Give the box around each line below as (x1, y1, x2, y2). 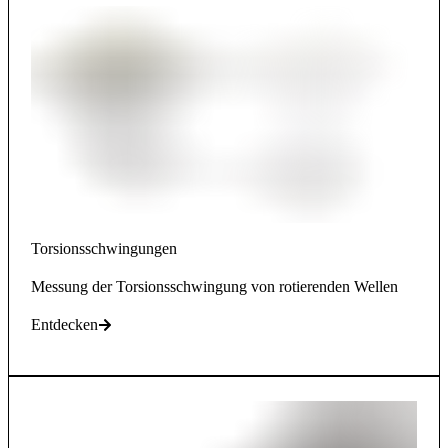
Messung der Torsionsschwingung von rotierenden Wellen (31, 277, 398, 295)
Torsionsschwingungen (31, 239, 177, 257)
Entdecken (31, 315, 98, 333)
